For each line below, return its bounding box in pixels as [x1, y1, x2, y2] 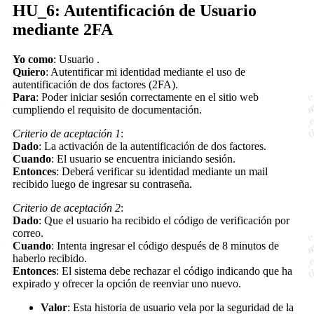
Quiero [13, 65, 46, 78]
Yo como [13, 53, 53, 65]
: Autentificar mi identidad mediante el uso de [46, 65, 245, 78]
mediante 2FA [13, 20, 113, 39]
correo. [13, 226, 43, 239]
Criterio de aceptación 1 [13, 127, 121, 139]
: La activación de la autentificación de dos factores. [39, 139, 266, 152]
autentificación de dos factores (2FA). [13, 78, 178, 90]
